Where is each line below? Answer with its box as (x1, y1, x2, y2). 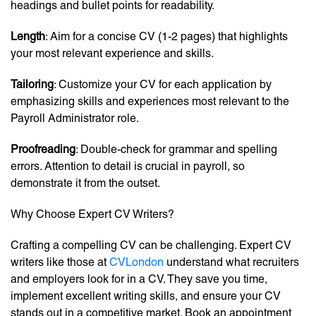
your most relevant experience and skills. (11, 47, 214, 61)
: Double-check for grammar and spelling (75, 142, 277, 157)
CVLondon (109, 255, 164, 269)
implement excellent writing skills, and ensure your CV (11, 289, 281, 303)
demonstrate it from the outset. (11, 176, 160, 190)
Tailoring (11, 78, 54, 92)
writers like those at (11, 255, 109, 269)
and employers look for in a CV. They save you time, (11, 272, 267, 286)
